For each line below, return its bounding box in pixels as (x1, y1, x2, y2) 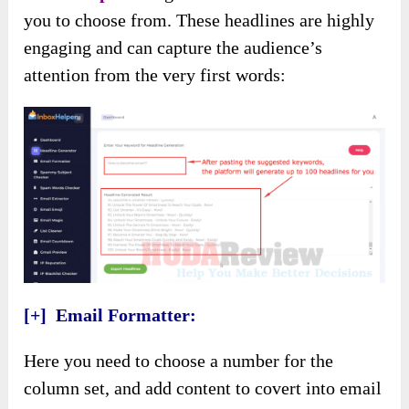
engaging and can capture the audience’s (24, 37, 323, 58)
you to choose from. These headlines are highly (24, 10, 375, 31)
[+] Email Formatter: (24, 304, 197, 325)
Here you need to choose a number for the (24, 350, 334, 371)
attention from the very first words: (24, 65, 287, 86)
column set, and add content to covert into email (24, 377, 383, 398)
